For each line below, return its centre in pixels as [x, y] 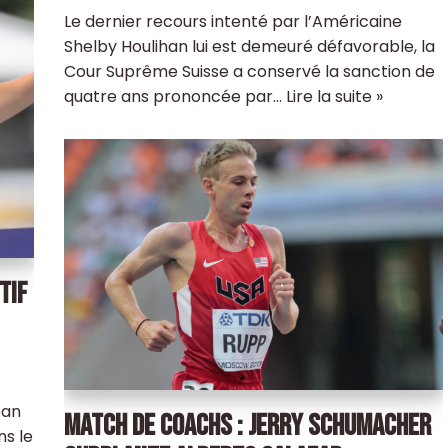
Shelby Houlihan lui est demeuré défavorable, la [249, 47]
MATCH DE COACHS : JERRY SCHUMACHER [247, 425]
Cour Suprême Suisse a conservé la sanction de [249, 72]
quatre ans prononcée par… [174, 97]
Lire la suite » [334, 97]
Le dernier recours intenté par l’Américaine [232, 22]
